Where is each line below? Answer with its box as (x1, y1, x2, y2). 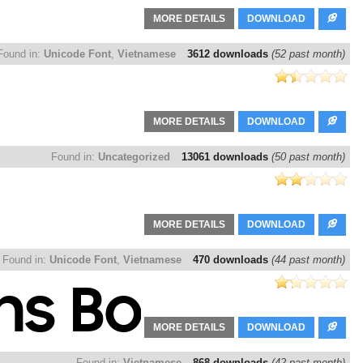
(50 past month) (271, 151, 345, 164)
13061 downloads (181, 151, 271, 164)
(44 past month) (271, 254, 345, 267)
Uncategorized (98, 151, 170, 164)
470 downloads (193, 254, 271, 267)
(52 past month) (271, 48, 345, 61)
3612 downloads (187, 48, 271, 61)
